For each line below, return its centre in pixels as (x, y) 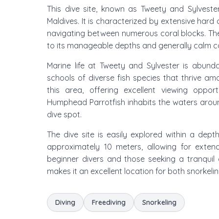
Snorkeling (159, 202)
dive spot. (64, 114)
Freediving (109, 202)
